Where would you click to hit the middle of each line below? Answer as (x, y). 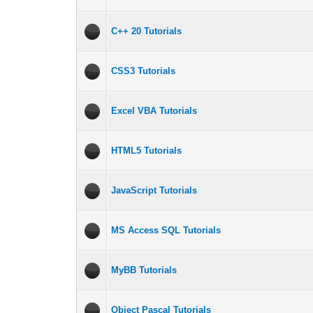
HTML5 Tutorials (147, 151)
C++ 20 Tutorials (147, 31)
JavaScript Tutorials (154, 190)
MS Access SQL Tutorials (166, 230)
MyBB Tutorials (144, 270)
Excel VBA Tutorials (154, 111)
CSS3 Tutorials (144, 71)
